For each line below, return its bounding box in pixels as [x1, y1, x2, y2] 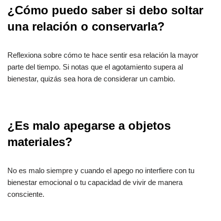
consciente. [7, 190, 44, 199]
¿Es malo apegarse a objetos [7, 119, 171, 133]
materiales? [7, 135, 73, 149]
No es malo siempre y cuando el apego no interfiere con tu [7, 166, 194, 175]
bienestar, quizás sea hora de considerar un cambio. [7, 74, 175, 83]
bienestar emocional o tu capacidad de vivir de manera [7, 178, 183, 187]
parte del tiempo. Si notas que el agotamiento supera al [7, 63, 183, 72]
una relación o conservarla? [7, 20, 165, 34]
